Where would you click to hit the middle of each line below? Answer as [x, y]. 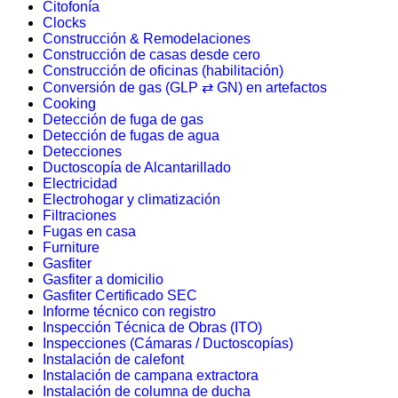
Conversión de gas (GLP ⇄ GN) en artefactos [185, 88]
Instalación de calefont [113, 359]
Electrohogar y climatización [131, 199]
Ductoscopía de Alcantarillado [137, 167]
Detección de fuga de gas [123, 119]
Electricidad [80, 183]
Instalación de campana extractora [151, 375]
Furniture [71, 247]
